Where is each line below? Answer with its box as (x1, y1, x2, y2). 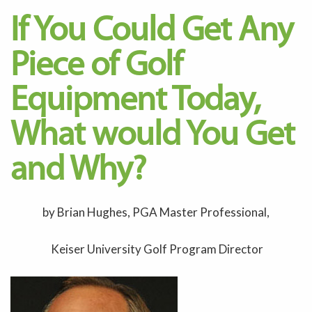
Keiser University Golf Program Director (49, 241, 263, 256)
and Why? (10, 153, 146, 189)
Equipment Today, (10, 83, 260, 119)
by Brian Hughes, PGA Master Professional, (42, 204, 270, 219)
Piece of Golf (10, 48, 182, 84)
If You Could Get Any (10, 13, 293, 49)
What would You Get (10, 118, 295, 154)
